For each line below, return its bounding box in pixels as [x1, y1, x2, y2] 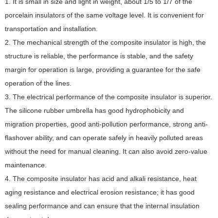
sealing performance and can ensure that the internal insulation [5, 202, 200, 210]
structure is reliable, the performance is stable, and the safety [5, 52, 193, 60]
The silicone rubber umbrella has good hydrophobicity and [5, 107, 184, 115]
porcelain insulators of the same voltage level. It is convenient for [5, 11, 204, 19]
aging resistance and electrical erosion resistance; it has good [5, 188, 195, 197]
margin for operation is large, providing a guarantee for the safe [5, 66, 200, 74]
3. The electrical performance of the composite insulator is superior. [5, 93, 212, 101]
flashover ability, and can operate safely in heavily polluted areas [5, 134, 203, 142]
